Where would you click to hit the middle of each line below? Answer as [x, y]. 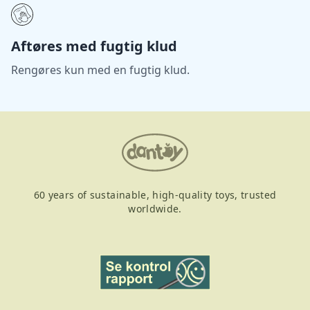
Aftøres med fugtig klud [94, 46]
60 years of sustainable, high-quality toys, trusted [155, 194]
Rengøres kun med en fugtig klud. [100, 70]
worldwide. [155, 208]
